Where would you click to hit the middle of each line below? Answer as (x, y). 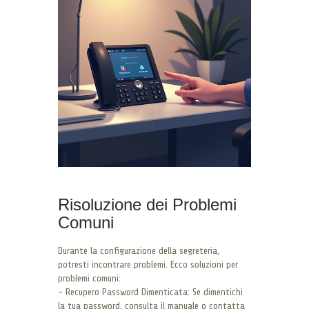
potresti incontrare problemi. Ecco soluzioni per (148, 264)
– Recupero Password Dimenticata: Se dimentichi (150, 292)
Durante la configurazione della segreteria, (139, 250)
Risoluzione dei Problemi (147, 204)
